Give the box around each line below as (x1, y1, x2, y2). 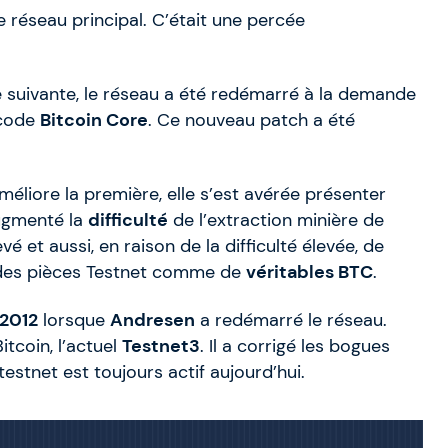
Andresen (110, 309, 195, 332)
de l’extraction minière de (168, 209, 384, 232)
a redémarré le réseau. (195, 309, 387, 332)
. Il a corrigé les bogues (200, 335, 390, 358)
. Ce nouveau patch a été (148, 109, 355, 132)
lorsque (38, 309, 110, 332)
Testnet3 (122, 335, 200, 358)
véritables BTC (246, 261, 373, 284)
